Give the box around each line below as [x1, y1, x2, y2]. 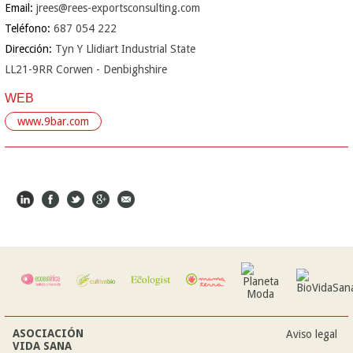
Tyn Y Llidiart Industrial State [55, 43, 195, 55]
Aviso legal [285, 327, 337, 340]
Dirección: [5, 43, 55, 55]
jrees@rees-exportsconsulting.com [36, 2, 200, 14]
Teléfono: [5, 22, 54, 35]
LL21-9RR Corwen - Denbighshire [5, 63, 167, 76]
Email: [5, 2, 36, 14]
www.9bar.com [17, 115, 89, 128]
